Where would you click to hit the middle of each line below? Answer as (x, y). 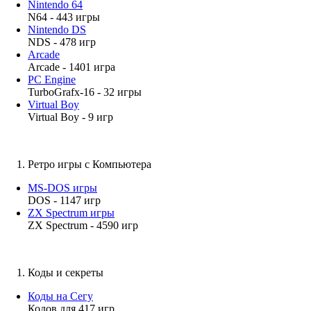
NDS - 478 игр (62, 42)
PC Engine (52, 79)
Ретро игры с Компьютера (90, 164)
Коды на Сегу (60, 296)
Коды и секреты (66, 272)
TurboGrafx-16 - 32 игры (85, 92)
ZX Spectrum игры (71, 213)
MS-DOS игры (62, 188)
